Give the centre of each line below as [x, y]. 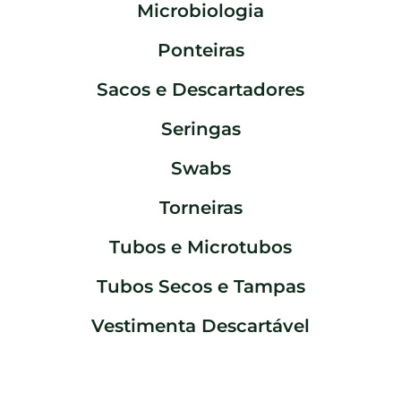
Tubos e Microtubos [200, 247]
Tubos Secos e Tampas [200, 287]
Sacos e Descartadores [200, 90]
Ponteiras [200, 51]
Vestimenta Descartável [200, 326]
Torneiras [200, 208]
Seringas [200, 129]
